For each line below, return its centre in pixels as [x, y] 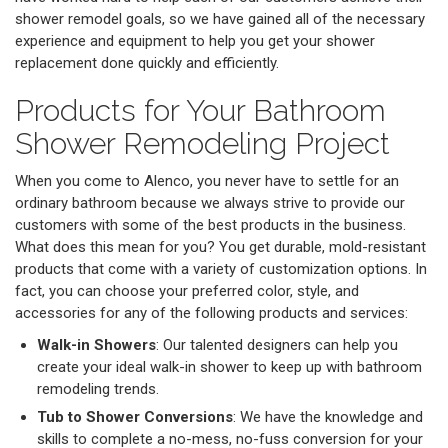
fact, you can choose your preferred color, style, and [187, 291]
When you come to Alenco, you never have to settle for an [207, 181]
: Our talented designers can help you [277, 345]
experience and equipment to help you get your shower [195, 41]
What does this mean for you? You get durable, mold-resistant [220, 247]
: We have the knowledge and [328, 417]
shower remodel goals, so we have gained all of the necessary [220, 19]
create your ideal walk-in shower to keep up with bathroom [229, 367]
